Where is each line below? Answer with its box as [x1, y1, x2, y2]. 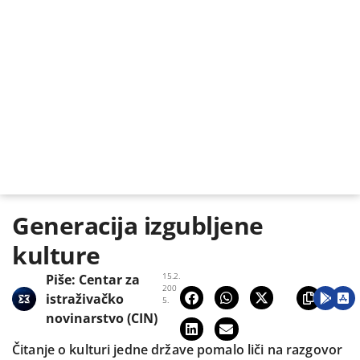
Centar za [79, 270, 140, 288]
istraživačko [46, 289, 124, 308]
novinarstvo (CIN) [46, 309, 157, 327]
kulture [12, 238, 100, 272]
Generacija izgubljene [12, 208, 264, 242]
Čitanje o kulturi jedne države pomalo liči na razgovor [12, 341, 343, 358]
